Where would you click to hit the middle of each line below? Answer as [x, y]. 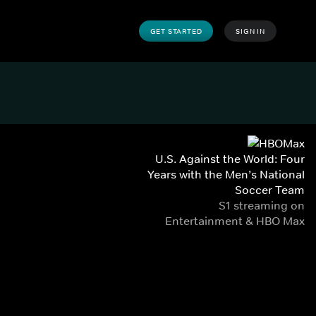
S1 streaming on [262, 205]
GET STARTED [176, 31]
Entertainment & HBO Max [235, 221]
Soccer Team [270, 190]
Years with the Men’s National [226, 174]
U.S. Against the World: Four [230, 159]
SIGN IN [250, 31]
